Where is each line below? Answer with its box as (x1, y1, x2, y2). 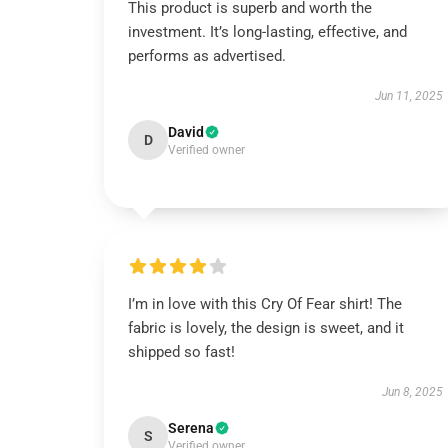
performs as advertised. (128, 47, 286, 65)
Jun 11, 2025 (374, 89, 443, 103)
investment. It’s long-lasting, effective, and (128, 23, 407, 41)
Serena (168, 420, 214, 436)
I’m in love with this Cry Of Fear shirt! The (128, 295, 402, 313)
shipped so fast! (128, 343, 235, 361)
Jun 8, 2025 (381, 385, 443, 399)
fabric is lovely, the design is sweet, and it (128, 319, 404, 337)
